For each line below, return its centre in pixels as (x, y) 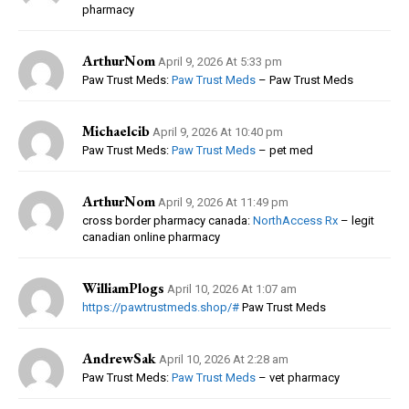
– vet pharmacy (298, 377)
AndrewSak (119, 358)
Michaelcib (116, 131)
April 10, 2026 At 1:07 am (232, 288)
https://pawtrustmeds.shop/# (161, 307)
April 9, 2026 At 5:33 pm (220, 61)
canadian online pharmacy (151, 236)
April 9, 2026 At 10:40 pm (218, 131)
